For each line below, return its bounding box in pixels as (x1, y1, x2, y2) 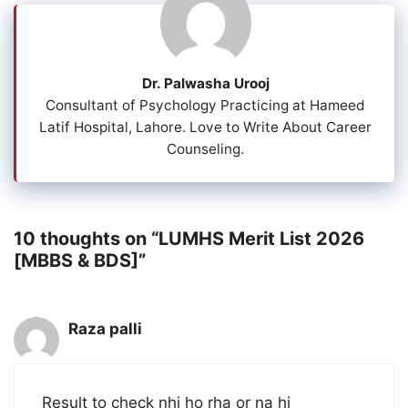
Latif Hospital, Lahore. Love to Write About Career (39, 118, 372, 137)
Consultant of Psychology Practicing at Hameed (46, 97, 365, 115)
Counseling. (167, 140, 244, 158)
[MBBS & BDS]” (14, 249, 146, 271)
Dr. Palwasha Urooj (141, 74, 270, 92)
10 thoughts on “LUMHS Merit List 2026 (14, 227, 364, 250)
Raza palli (68, 319, 142, 338)
